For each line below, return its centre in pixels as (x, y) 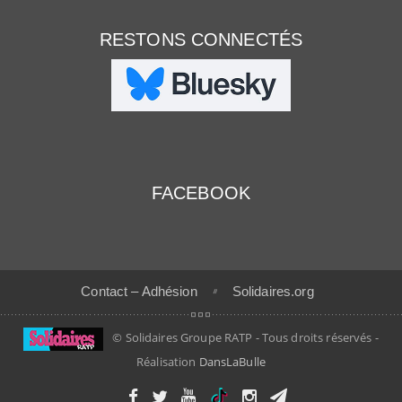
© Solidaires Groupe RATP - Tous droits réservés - (245, 337)
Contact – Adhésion (139, 291)
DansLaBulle (232, 361)
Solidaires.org (273, 291)
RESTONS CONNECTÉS (201, 39)
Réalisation (168, 361)
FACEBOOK (201, 193)
